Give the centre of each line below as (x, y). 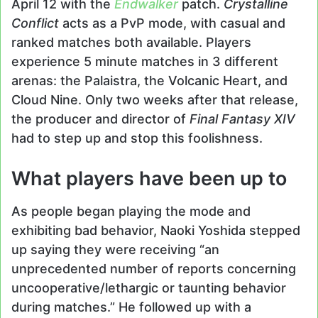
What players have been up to (149, 179)
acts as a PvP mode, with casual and (172, 23)
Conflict (35, 23)
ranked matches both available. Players (131, 43)
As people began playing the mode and (131, 211)
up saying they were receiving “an (115, 249)
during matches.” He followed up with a (131, 307)
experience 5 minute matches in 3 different (145, 62)
